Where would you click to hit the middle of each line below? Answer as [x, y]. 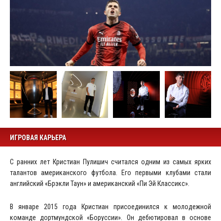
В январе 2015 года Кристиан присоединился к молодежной [110, 206]
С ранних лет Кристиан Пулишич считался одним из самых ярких [110, 162]
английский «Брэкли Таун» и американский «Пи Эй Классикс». [100, 183]
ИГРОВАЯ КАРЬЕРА [38, 137]
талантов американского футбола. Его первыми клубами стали [110, 172]
